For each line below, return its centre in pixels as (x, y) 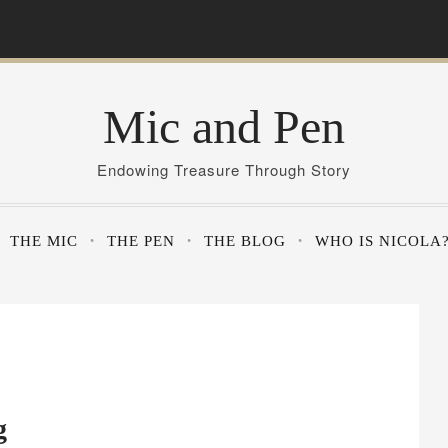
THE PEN (140, 241)
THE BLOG (244, 241)
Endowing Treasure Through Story (224, 169)
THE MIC (43, 241)
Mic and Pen (224, 126)
